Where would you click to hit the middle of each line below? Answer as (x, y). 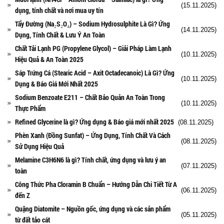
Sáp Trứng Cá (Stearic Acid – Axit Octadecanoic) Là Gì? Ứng (95, 72)
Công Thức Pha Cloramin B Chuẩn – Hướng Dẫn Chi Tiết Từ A (96, 184)
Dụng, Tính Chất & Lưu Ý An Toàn (60, 34)
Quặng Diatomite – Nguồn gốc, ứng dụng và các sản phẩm (93, 208)
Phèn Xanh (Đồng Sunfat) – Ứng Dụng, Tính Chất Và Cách (93, 135)
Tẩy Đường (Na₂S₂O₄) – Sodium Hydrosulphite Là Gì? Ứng (92, 23)
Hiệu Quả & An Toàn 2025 (49, 59)
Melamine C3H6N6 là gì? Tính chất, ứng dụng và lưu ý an (90, 159)
